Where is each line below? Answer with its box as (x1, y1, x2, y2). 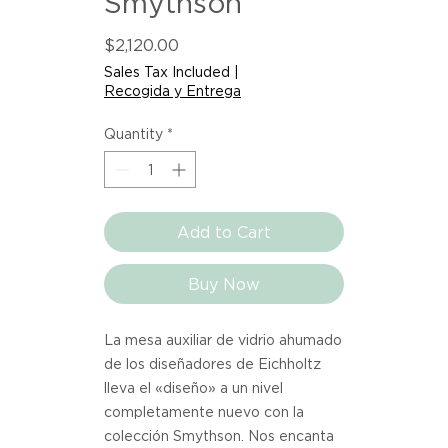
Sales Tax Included (104, 64, 230, 80)
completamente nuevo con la (104, 404, 304, 420)
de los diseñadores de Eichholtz (104, 356, 321, 372)
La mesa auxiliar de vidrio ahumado (104, 332, 342, 348)
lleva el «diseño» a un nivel (104, 380, 283, 396)
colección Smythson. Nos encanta (104, 428, 334, 444)
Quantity (104, 126, 163, 142)
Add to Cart (177, 223, 271, 242)
